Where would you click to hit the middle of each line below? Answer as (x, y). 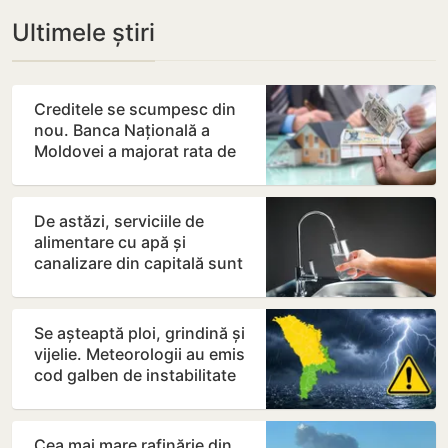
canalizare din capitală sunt (138, 263)
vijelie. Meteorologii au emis (139, 354)
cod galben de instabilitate (135, 375)
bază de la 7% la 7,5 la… (122, 172)
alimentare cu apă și (110, 242)
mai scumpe (80, 284)
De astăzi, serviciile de (119, 221)
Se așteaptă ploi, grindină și (139, 333)
